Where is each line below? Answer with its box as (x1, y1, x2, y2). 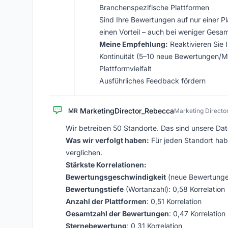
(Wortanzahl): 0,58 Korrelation (124, 185, 225, 193)
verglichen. (66, 148, 102, 157)
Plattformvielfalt (99, 64, 152, 73)
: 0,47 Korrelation (169, 209, 225, 218)
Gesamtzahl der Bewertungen (66, 209, 169, 218)
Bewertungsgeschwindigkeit (66, 173, 166, 181)
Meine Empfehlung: (99, 40, 168, 48)
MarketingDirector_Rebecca (80, 106, 174, 115)
